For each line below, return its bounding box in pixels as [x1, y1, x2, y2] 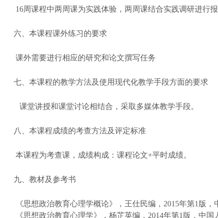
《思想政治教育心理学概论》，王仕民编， [16, 199, 163, 208]
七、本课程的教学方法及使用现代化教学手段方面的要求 [14, 77, 208, 86]
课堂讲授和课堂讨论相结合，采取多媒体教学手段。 [19, 102, 199, 110]
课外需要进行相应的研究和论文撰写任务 [16, 53, 156, 62]
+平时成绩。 [148, 150, 191, 159]
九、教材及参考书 [14, 175, 76, 183]
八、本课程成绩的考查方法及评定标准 [14, 126, 146, 135]
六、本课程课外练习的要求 [14, 29, 107, 37]
